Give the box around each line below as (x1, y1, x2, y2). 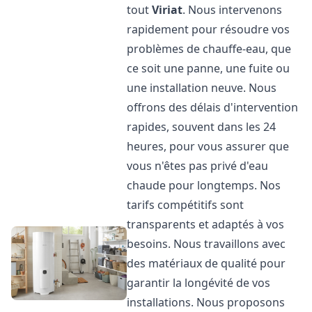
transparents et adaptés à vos (127, 217, 285, 232)
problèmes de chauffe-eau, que (127, 41, 292, 56)
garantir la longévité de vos (127, 275, 271, 290)
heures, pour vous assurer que (127, 139, 290, 154)
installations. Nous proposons (127, 295, 286, 310)
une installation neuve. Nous (127, 80, 277, 95)
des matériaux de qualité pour (127, 256, 286, 271)
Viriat (152, 2, 183, 17)
